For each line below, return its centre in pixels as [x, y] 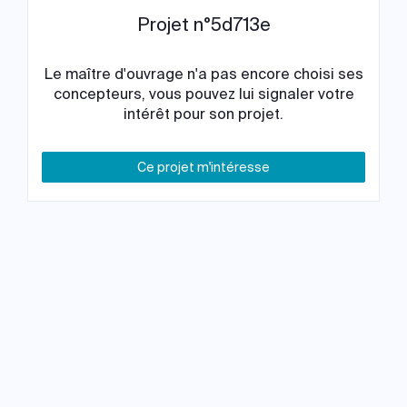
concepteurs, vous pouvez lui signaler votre [203, 94]
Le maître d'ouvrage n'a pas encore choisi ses [203, 74]
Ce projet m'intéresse [203, 167]
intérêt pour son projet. [203, 114]
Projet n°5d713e [203, 25]
